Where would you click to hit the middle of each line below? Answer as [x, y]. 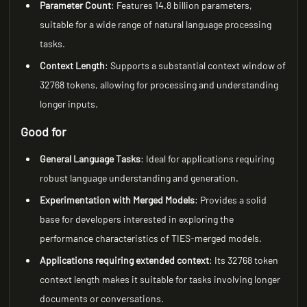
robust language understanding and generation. [139, 178]
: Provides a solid [231, 200]
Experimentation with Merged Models [118, 200]
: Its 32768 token [244, 260]
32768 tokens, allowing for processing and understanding [159, 85]
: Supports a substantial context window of [196, 65]
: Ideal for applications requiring [208, 159]
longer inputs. [69, 104]
